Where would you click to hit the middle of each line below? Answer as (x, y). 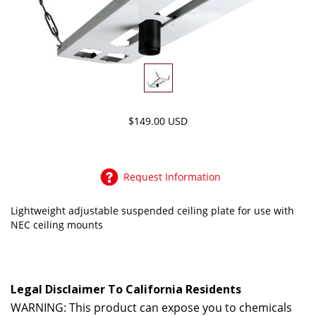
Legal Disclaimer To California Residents (126, 289)
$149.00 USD (158, 121)
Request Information (172, 177)
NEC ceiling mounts (57, 225)
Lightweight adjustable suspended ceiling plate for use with (152, 211)
